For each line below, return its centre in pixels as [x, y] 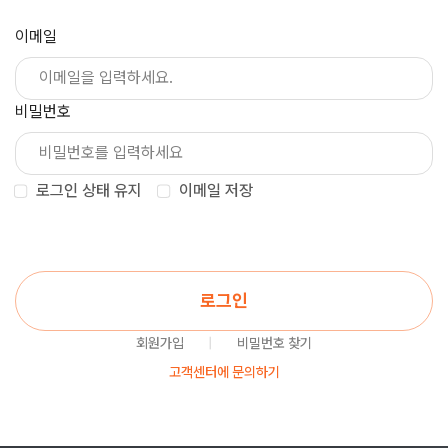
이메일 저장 [216, 190]
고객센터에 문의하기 [224, 371]
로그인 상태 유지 [89, 190]
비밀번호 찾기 [274, 342]
